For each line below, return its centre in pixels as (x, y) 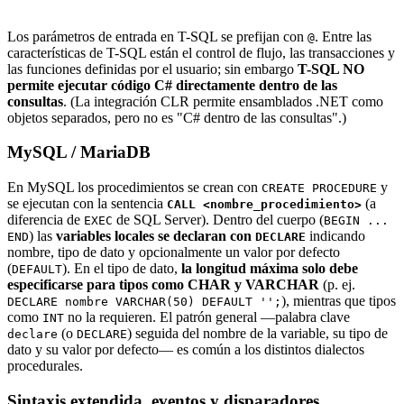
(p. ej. (337, 285)
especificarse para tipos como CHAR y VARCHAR (163, 285)
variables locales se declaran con (156, 236)
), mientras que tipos (339, 301)
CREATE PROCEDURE (319, 188)
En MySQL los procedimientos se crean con (134, 188)
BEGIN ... (356, 221)
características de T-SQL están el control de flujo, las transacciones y (201, 52)
